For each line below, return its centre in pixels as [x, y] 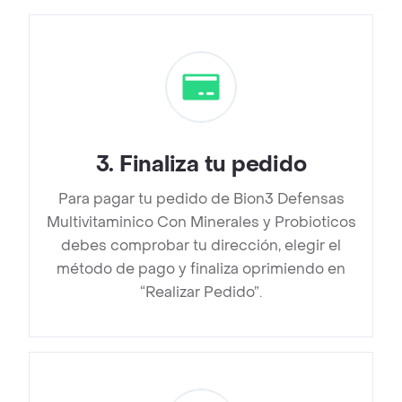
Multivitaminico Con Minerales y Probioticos [201, 223]
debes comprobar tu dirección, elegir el [201, 246]
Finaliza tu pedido [213, 165]
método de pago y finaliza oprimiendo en [201, 269]
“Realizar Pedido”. [201, 293]
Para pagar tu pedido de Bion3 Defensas [201, 199]
